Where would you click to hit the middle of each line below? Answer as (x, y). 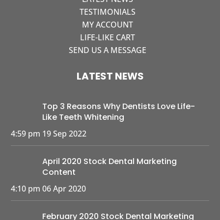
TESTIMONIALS (108, 12)
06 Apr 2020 (64, 189)
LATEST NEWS (110, 76)
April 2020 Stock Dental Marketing (110, 161)
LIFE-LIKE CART (108, 37)
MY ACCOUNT (108, 25)
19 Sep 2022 (65, 134)
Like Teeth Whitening (83, 117)
